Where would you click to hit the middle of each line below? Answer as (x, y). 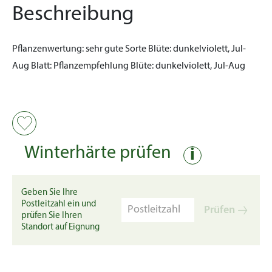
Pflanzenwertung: (48, 49)
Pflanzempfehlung (91, 66)
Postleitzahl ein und (59, 204)
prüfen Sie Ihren (52, 216)
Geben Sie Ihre (49, 193)
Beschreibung (73, 15)
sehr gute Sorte (116, 49)
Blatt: (41, 66)
